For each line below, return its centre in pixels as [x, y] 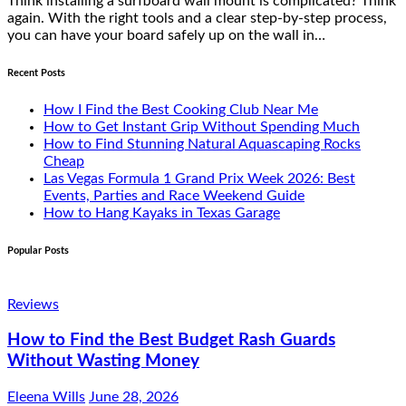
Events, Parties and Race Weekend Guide [174, 195]
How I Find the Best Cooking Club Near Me [181, 109]
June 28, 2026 [134, 396]
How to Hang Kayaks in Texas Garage [162, 213]
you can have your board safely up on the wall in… [166, 35]
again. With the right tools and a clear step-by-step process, [197, 18]
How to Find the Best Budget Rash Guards [171, 341]
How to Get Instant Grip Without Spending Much [202, 126]
